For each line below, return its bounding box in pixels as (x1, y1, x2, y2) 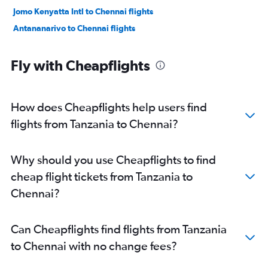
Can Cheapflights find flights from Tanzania (11, 222, 227, 236)
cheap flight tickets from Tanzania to (11, 169, 193, 184)
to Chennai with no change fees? (11, 239, 177, 253)
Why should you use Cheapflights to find (11, 153, 216, 167)
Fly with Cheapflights (11, 57, 150, 74)
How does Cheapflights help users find (11, 100, 207, 114)
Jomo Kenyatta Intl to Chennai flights (13, 7, 153, 17)
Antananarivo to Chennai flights (13, 23, 135, 33)
